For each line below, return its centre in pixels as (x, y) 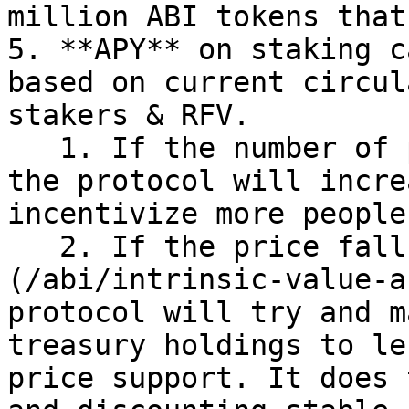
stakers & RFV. (129, 115)
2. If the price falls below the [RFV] (33, 246)
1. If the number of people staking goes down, (33, 148)
